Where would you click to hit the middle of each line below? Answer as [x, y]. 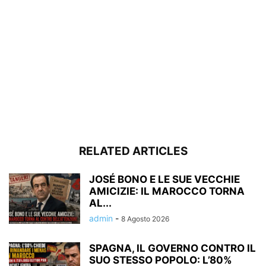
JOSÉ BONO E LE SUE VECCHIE [164, 179]
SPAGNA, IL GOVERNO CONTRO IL [172, 248]
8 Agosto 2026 [145, 218]
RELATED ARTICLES [133, 151]
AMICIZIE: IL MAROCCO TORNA [167, 191]
